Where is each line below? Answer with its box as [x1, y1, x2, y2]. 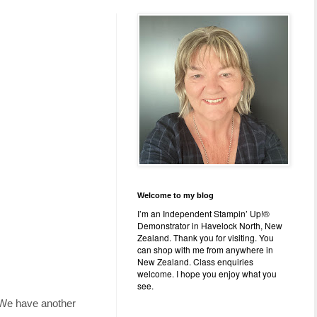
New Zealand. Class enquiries [137, 255, 253, 267]
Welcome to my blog [137, 190, 214, 200]
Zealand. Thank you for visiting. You [137, 231, 274, 243]
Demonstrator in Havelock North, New [137, 219, 282, 231]
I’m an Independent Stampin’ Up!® [137, 207, 270, 219]
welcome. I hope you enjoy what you [137, 267, 277, 279]
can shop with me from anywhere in [137, 243, 273, 255]
